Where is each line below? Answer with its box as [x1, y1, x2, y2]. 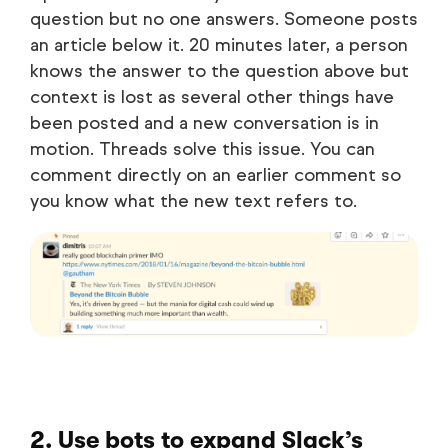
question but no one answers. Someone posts [30, 8, 418, 31]
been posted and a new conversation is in [30, 112, 379, 135]
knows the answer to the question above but [30, 60, 409, 83]
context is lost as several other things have [30, 86, 394, 109]
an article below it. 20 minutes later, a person [30, 34, 408, 57]
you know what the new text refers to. [30, 190, 357, 213]
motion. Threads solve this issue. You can [30, 138, 375, 161]
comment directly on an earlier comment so [30, 164, 401, 187]
